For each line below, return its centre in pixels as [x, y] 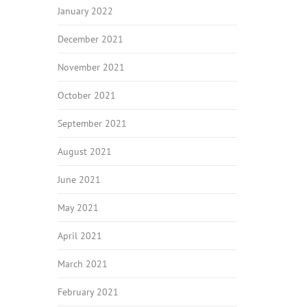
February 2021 [88, 292]
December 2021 [90, 39]
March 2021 [82, 264]
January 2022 [85, 11]
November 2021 [91, 67]
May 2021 [78, 208]
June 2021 [79, 180]
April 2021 [79, 236]
